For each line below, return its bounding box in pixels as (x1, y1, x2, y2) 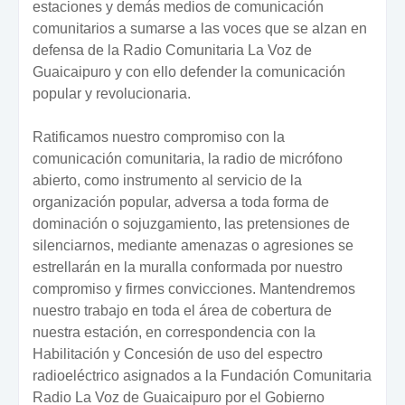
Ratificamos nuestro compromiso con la (33, 128, 285, 145)
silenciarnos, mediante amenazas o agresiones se (33, 237, 353, 253)
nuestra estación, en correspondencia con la (33, 324, 316, 340)
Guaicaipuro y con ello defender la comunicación (33, 63, 345, 80)
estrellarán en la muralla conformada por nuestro (33, 259, 343, 275)
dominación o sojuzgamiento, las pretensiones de (33, 215, 350, 231)
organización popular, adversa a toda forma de (33, 193, 329, 210)
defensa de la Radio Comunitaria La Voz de (33, 42, 312, 58)
